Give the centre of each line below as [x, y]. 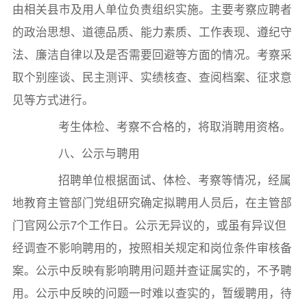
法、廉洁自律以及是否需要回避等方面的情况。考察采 [152, 54]
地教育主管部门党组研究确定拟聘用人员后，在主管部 [152, 202]
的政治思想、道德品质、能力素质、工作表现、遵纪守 [152, 32]
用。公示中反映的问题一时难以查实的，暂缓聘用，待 [152, 293]
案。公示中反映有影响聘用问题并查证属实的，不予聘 [152, 270]
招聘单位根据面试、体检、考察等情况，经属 [163, 180]
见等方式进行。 [53, 100]
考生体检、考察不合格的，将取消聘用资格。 [163, 126]
